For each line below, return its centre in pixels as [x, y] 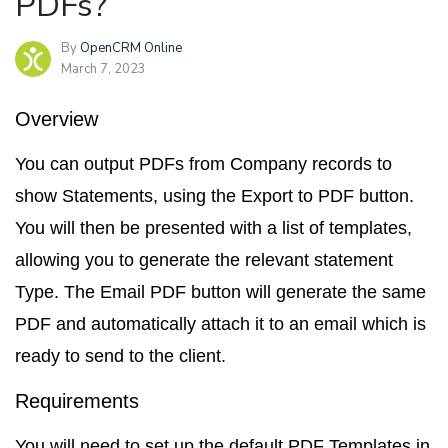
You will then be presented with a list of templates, [213, 228]
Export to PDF [297, 196]
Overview [56, 119]
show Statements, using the [128, 196]
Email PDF [143, 292]
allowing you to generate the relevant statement [204, 260]
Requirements [77, 401]
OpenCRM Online [131, 48]
